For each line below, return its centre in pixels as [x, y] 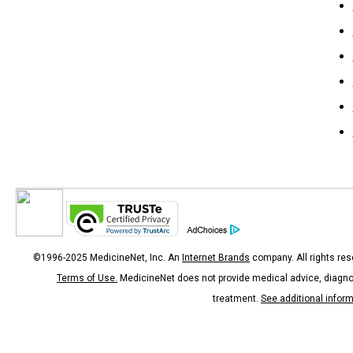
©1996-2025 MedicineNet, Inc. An [108, 258]
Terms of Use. [87, 279]
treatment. [237, 299]
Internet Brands [216, 258]
